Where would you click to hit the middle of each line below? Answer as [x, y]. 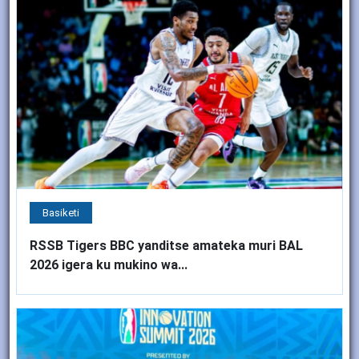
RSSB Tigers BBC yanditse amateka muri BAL [166, 245]
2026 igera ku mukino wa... [109, 264]
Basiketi [61, 212]
